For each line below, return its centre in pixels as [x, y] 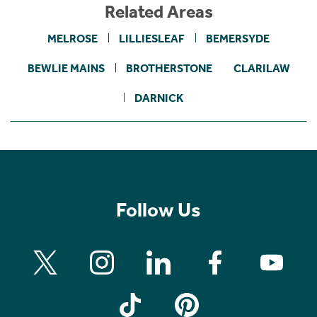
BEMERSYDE [238, 38]
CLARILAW [261, 68]
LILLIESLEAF [152, 38]
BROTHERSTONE [169, 68]
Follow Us [158, 209]
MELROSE [73, 38]
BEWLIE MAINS [66, 68]
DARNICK [158, 98]
